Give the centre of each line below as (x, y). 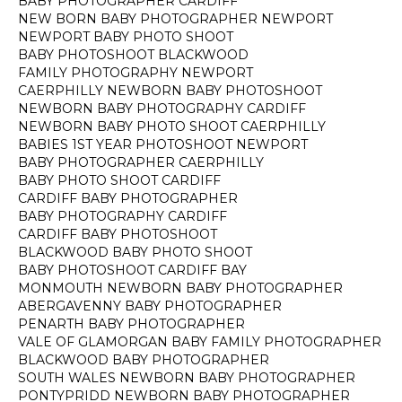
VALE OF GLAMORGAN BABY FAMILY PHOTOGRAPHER (200, 342)
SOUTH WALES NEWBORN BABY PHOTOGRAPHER (187, 378)
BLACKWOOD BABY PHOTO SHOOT (135, 252)
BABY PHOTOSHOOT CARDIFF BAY (132, 270)
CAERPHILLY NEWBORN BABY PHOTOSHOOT (170, 91)
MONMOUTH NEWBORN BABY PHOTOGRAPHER (180, 288)
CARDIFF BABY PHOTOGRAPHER (128, 198)
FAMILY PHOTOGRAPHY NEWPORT (135, 73)
